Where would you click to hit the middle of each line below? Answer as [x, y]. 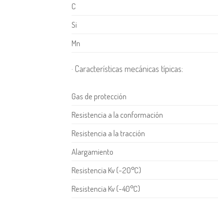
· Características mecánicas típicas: [127, 68]
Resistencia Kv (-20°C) [106, 170]
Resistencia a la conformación [117, 114]
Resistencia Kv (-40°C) [106, 188]
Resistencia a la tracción [108, 133]
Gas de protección [99, 96]
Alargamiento [92, 151]
